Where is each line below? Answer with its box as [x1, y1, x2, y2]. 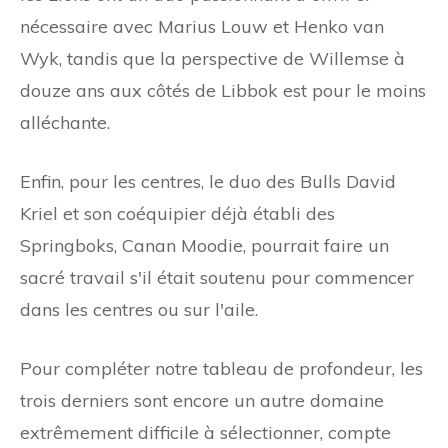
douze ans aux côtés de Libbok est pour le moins [20, 78, 426, 102]
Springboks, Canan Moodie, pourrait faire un [20, 233, 389, 257]
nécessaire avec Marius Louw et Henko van [20, 14, 384, 38]
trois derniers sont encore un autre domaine [20, 388, 384, 412]
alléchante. [20, 110, 110, 134]
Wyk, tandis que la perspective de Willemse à [20, 46, 405, 70]
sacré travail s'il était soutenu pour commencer [20, 265, 414, 289]
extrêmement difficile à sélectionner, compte [20, 420, 391, 444]
